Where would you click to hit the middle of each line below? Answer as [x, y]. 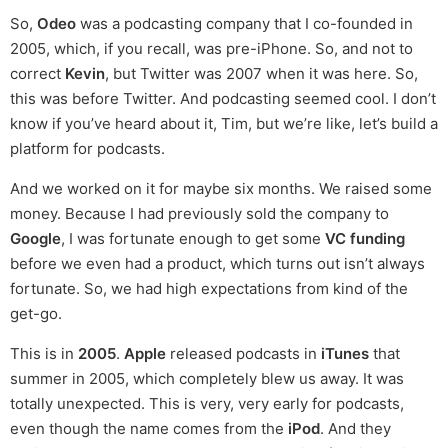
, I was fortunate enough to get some [193, 239]
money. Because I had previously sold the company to [199, 214]
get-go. [36, 314]
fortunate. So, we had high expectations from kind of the [209, 289]
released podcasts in [243, 354]
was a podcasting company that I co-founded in [244, 24]
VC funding [365, 239]
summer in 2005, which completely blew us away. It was [207, 379]
